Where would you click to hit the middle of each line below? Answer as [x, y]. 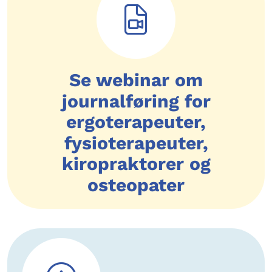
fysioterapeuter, [136, 143]
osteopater [136, 185]
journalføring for [136, 101]
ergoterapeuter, [136, 121]
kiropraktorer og [136, 163]
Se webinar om [136, 80]
